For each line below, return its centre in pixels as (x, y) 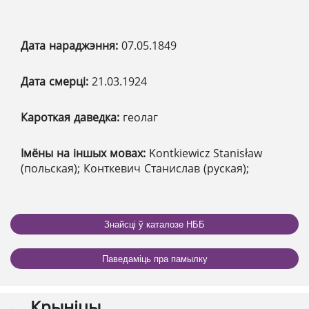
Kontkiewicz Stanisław (206, 153)
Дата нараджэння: (71, 46)
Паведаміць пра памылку (154, 259)
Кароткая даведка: (72, 118)
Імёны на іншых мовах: (85, 153)
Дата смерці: (56, 82)
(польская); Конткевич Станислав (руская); (135, 169)
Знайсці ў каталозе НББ (154, 224)
